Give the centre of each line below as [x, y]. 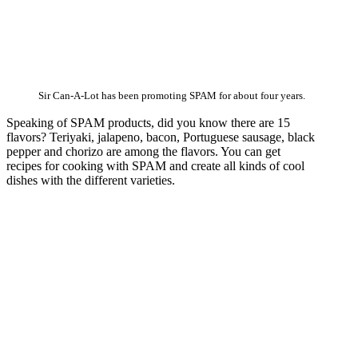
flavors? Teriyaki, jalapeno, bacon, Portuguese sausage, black [161, 137]
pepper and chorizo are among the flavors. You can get [143, 152]
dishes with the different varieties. [91, 181]
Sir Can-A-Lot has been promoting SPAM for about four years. [172, 96]
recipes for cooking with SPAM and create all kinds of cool [155, 166]
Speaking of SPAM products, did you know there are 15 [148, 123]
